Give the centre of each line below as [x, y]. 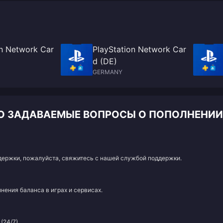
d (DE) [105, 61]
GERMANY [108, 72]
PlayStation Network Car [139, 49]
